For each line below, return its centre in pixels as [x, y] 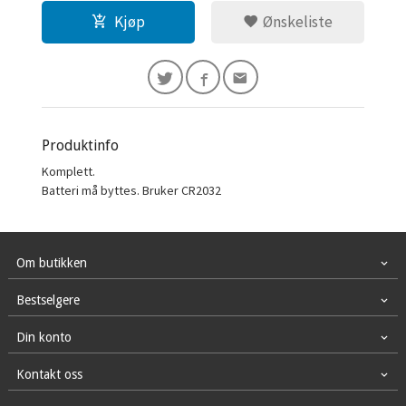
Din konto [43, 337]
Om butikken [51, 262]
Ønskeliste [295, 22]
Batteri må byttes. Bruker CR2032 [132, 191]
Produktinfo [81, 146]
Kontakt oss [49, 374]
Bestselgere [48, 300]
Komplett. [69, 172]
